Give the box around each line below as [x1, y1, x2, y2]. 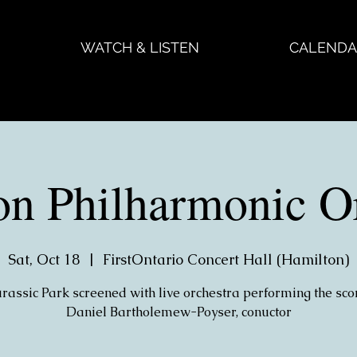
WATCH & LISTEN [80, 39, 199, 56]
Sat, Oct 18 [8, 250, 80, 269]
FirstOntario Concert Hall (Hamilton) [103, 250, 349, 269]
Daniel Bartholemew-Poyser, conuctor [65, 304, 292, 320]
